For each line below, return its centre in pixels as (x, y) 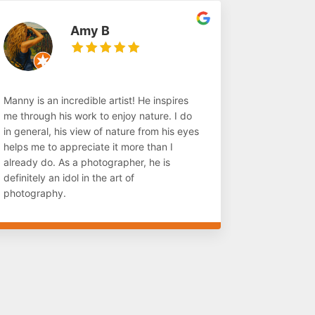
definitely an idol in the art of (69, 178)
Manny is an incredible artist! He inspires (96, 101)
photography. (35, 193)
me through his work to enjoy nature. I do (98, 116)
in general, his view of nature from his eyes (102, 131)
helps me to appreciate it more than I (89, 147)
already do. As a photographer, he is (87, 162)
